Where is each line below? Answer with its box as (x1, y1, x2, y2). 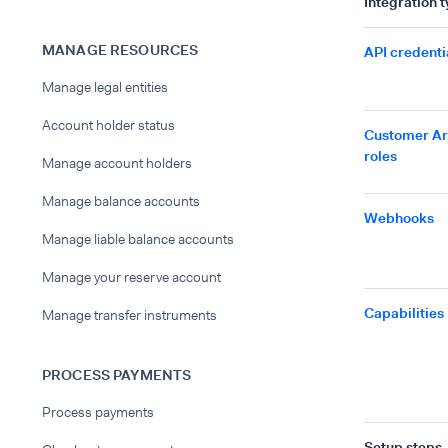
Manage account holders (42, 154, 192, 172)
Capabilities (364, 304, 444, 322)
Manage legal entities (42, 78, 168, 96)
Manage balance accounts (42, 192, 200, 210)
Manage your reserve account (42, 268, 221, 286)
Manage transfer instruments (42, 306, 217, 324)
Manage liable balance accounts (42, 230, 234, 248)
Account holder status (42, 116, 175, 134)
